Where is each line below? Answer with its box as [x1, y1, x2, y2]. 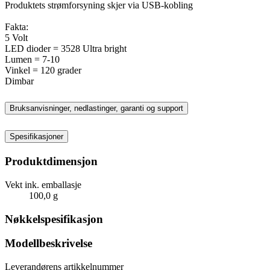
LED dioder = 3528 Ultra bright [5, 43, 127, 54]
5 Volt [5, 32, 28, 43]
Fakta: [5, 21, 28, 32]
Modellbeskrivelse [5, 237, 92, 250]
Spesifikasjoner [10, 132, 63, 142]
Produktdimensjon [5, 155, 98, 168]
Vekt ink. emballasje [5, 179, 81, 190]
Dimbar [5, 75, 34, 86]
